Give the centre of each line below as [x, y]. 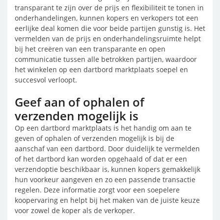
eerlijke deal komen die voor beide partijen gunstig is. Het [110, 28]
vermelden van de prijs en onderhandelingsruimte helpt [108, 39]
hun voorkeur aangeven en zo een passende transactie [105, 179]
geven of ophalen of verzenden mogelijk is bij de [95, 138]
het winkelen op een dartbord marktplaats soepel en [101, 69]
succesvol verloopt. [46, 80]
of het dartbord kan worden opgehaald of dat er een [101, 159]
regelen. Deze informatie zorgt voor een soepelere [97, 190]
